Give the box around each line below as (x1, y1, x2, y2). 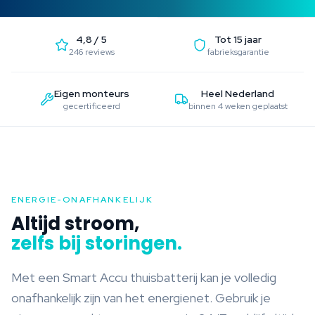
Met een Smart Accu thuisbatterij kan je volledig (11, 269, 276, 285)
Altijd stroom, (11, 211, 139, 236)
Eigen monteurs (53, 87, 129, 100)
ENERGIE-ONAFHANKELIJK (11, 194, 154, 205)
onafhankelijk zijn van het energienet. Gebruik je (11, 290, 271, 306)
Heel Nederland (201, 87, 274, 100)
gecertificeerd (63, 101, 120, 112)
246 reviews (68, 46, 115, 58)
